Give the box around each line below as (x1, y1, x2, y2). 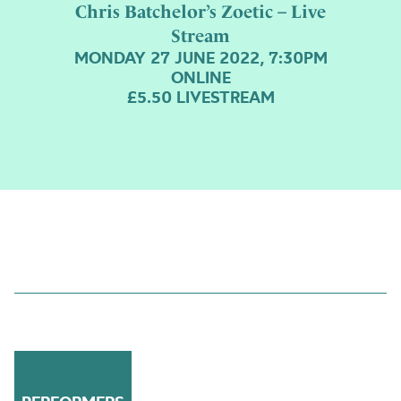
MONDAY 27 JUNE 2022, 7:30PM (73, 47, 328, 68)
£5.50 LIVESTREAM (126, 86, 275, 107)
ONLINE (170, 66, 231, 88)
